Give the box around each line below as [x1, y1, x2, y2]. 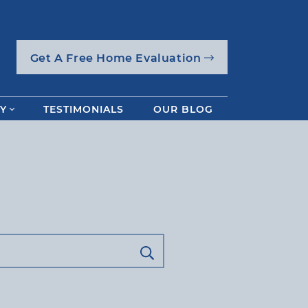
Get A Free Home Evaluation [30, 50, 204, 65]
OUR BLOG [153, 102, 213, 115]
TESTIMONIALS [43, 102, 124, 115]
